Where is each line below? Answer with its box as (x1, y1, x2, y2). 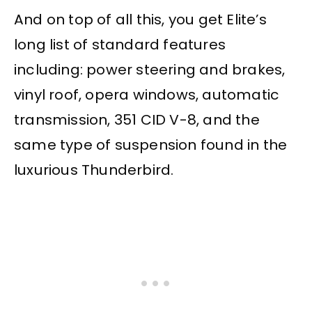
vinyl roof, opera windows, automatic (14, 85, 280, 105)
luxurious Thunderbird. (14, 160, 174, 180)
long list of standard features (14, 35, 226, 55)
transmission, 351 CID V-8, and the (14, 110, 260, 130)
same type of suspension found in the (14, 135, 288, 155)
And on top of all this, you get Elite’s (14, 10, 267, 30)
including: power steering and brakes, (14, 60, 286, 80)
